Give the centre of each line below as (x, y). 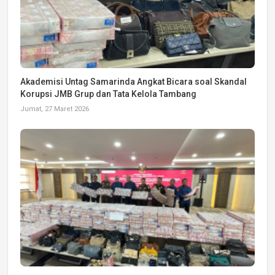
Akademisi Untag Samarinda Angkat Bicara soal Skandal (134, 81)
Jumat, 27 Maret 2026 (55, 109)
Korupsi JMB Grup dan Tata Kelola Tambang (108, 94)
